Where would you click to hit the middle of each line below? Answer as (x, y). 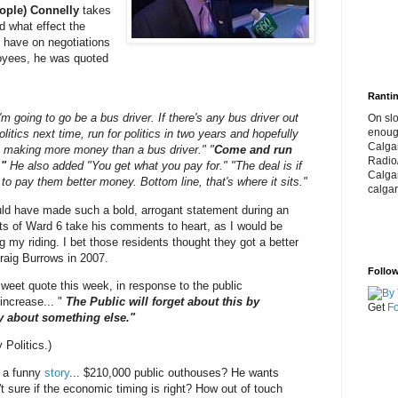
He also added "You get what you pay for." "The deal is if (156, 166)
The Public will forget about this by (161, 301)
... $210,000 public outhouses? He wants (174, 373)
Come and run (253, 150)
